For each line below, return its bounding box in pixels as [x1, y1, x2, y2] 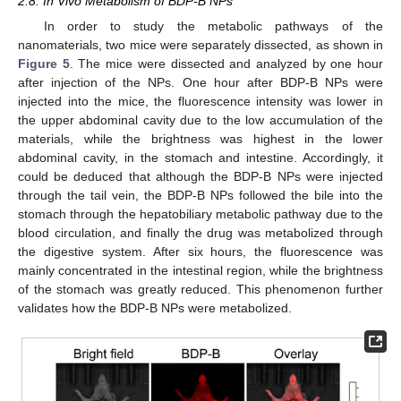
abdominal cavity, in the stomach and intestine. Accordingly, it [18, 149, 383, 165]
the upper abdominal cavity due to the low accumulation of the [18, 112, 383, 127]
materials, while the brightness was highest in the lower [18, 131, 383, 146]
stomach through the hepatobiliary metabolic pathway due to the [18, 206, 383, 221]
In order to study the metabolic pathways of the [43, 18, 383, 33]
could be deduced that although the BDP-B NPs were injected [18, 168, 383, 183]
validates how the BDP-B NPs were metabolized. [18, 300, 292, 315]
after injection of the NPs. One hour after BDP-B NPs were [18, 74, 383, 90]
